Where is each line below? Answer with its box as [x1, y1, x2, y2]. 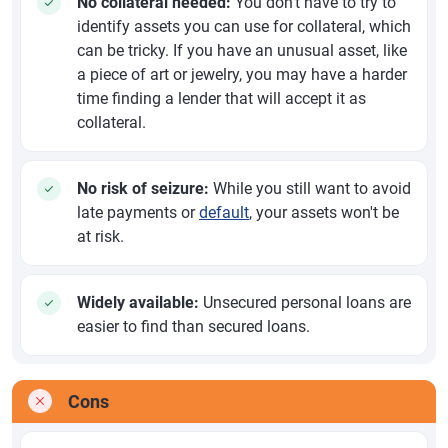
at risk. [77, 227, 124, 247]
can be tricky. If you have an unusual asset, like [77, 41, 407, 61]
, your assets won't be [249, 203, 399, 223]
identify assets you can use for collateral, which [77, 17, 411, 37]
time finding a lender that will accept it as [77, 89, 366, 109]
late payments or [77, 203, 199, 223]
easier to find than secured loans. [77, 317, 310, 337]
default [199, 203, 249, 223]
